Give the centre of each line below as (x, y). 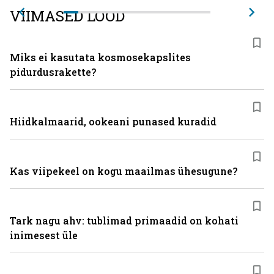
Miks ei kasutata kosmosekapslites (100, 57)
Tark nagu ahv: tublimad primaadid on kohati (124, 220)
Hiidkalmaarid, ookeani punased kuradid (113, 121)
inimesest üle (44, 235)
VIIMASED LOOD (67, 16)
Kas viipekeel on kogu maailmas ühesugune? (124, 171)
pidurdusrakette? (53, 72)
